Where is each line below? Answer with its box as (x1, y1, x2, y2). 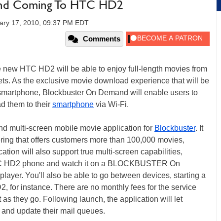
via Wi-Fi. (94, 100, 129, 109)
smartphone (52, 100, 94, 109)
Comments (83, 35, 120, 43)
